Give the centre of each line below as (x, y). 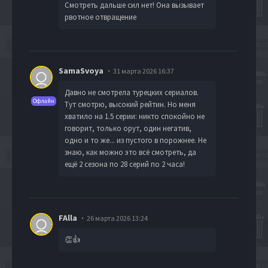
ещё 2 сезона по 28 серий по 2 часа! (125, 164)
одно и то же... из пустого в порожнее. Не (135, 140)
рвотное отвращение (100, 17)
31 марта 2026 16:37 (144, 71)
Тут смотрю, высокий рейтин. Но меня (130, 104)
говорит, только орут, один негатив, (128, 128)
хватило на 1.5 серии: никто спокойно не (135, 116)
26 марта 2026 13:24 (117, 218)
